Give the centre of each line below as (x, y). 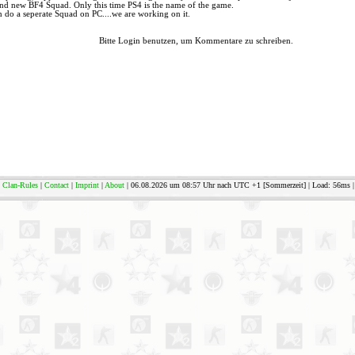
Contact (56, 185)
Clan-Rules (20, 185)
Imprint (87, 185)
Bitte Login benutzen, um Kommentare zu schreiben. (196, 41)
